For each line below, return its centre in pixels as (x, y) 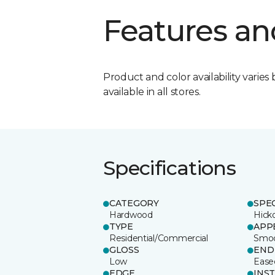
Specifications (170, 168)
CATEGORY (134, 203)
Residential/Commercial (159, 238)
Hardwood (131, 215)
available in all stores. (152, 91)
